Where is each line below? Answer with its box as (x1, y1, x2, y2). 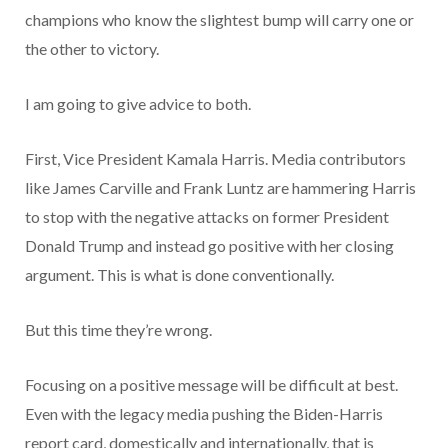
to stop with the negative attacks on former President (25, 206, 389, 226)
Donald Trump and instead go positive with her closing (25, 235, 394, 255)
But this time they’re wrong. (25, 319, 215, 339)
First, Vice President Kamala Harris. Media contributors (25, 148, 406, 168)
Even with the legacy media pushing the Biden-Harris (25, 403, 383, 423)
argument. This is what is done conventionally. (25, 264, 340, 284)
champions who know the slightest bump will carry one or (25, 9, 414, 29)
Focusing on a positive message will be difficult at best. (25, 374, 398, 394)
